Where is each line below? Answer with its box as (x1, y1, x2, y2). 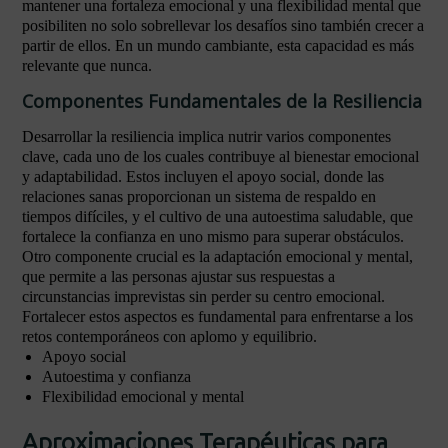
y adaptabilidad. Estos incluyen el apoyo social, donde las (22, 168, 384, 185)
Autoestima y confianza (42, 368, 191, 385)
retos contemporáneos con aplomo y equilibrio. (22, 328, 317, 345)
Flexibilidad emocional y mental (42, 388, 244, 405)
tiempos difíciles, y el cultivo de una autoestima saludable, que (22, 208, 413, 225)
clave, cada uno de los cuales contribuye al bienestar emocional (22, 148, 419, 165)
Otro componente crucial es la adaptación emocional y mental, (22, 248, 413, 265)
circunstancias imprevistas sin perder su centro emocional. (22, 288, 385, 305)
